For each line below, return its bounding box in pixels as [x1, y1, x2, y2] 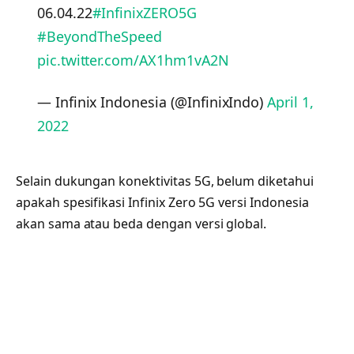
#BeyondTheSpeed [36, 26, 163, 46]
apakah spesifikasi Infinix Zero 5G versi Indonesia [16, 194, 309, 212]
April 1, [267, 92, 314, 112]
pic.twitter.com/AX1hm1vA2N [36, 50, 229, 70]
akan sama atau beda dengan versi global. [16, 215, 267, 233]
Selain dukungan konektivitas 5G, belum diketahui [16, 172, 314, 190]
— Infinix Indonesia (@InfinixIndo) [36, 92, 268, 112]
